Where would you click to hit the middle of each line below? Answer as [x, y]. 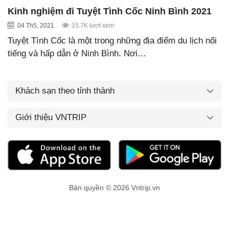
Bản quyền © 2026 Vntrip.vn [114, 188]
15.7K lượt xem [93, 25]
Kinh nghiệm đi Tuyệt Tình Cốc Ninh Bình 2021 [110, 11]
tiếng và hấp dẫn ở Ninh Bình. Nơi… [77, 53]
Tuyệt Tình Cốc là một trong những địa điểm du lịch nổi [112, 40]
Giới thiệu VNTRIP [51, 117]
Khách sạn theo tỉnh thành [65, 90]
